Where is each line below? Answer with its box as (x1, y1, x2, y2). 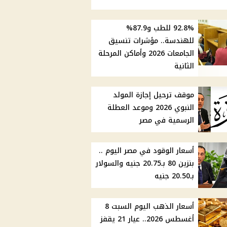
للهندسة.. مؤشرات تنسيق (108, 34, 195, 48)
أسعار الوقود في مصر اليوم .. (99, 144, 195, 158)
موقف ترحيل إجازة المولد (113, 88, 195, 102)
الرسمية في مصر (139, 113, 195, 128)
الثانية (174, 59, 195, 73)
